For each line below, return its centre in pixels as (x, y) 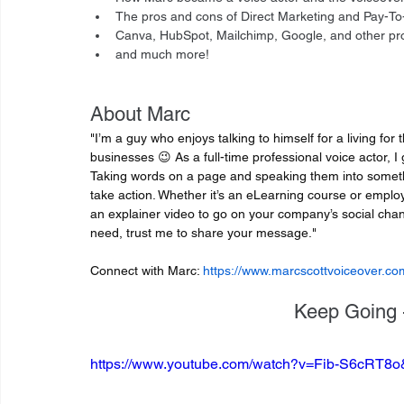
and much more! (162, 55)
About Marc (140, 115)
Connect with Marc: (147, 271)
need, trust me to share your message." (203, 233)
